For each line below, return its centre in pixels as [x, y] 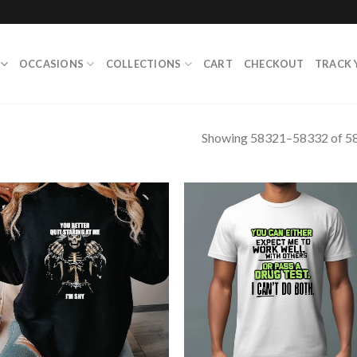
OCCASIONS [51, 64]
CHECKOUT [273, 64]
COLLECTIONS [143, 64]
